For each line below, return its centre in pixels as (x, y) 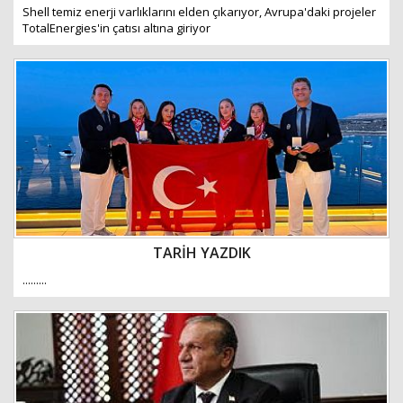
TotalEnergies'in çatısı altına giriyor (116, 28)
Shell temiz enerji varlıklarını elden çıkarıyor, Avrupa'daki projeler (199, 12)
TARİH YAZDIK (201, 253)
